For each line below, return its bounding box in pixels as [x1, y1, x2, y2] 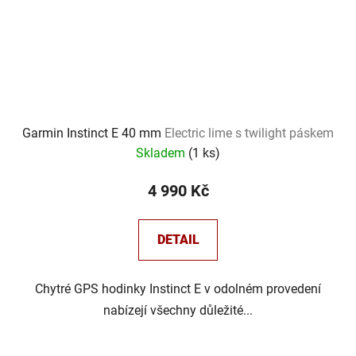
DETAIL [157, 232, 199, 248]
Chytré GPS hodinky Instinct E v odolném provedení [35, 281, 321, 297]
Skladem [136, 145, 188, 161]
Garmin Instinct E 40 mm [22, 126, 164, 141]
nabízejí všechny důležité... [103, 303, 253, 319]
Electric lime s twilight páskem [164, 126, 334, 141]
